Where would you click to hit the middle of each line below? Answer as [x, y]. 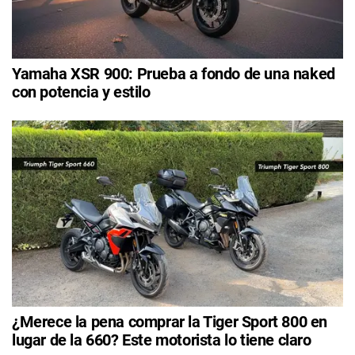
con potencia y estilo [81, 92]
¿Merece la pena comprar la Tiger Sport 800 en [170, 322]
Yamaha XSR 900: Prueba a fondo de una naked [174, 73]
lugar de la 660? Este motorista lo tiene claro [162, 340]
